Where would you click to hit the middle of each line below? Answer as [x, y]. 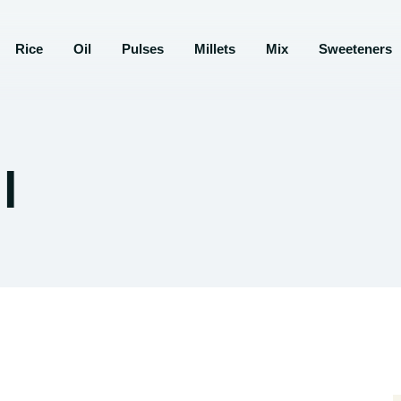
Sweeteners [355, 49]
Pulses [143, 49]
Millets [215, 49]
